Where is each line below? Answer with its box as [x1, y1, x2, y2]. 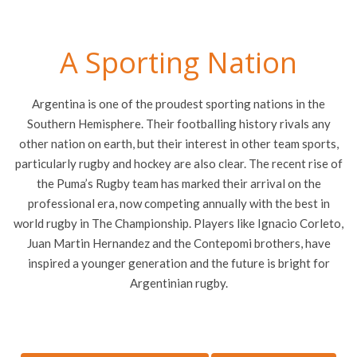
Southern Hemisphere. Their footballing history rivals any [26, 116, 331, 131]
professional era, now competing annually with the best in [27, 195, 330, 210]
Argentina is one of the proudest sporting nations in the [32, 96, 325, 111]
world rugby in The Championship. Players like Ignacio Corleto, [14, 215, 343, 230]
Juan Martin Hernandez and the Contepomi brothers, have [26, 235, 331, 250]
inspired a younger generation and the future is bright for [27, 255, 330, 270]
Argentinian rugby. [129, 275, 228, 290]
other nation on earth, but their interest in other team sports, [18, 135, 339, 151]
